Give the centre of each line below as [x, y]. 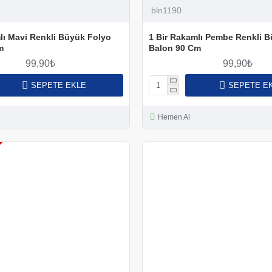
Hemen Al [174, 117]
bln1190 [166, 10]
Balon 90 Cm [175, 48]
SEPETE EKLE [58, 85]
